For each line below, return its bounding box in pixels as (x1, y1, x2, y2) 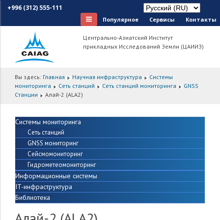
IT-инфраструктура (15, 182, 72, 192)
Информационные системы (15, 171, 97, 181)
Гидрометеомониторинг (27, 161, 96, 169)
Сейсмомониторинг (27, 150, 83, 159)
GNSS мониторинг (27, 139, 79, 148)
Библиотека (15, 193, 50, 202)
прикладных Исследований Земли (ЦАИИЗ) (83, 43, 204, 51)
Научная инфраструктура (72, 73, 142, 81)
